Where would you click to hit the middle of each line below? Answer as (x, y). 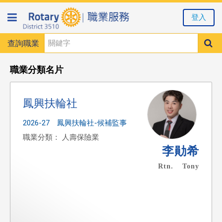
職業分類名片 (37, 69)
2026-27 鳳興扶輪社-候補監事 (75, 123)
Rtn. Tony (179, 166)
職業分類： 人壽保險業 (61, 137)
